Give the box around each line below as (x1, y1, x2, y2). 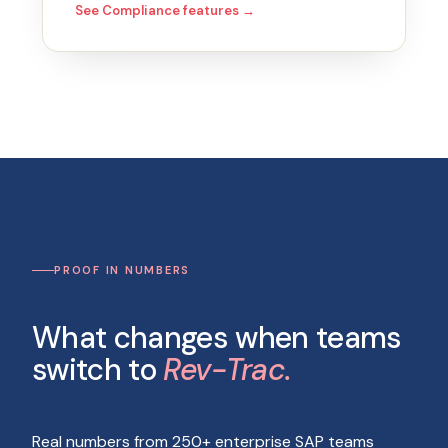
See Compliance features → (75, 2, 255, 19)
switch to (32, 350, 164, 389)
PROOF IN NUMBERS (54, 263, 191, 278)
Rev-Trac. (163, 350, 292, 389)
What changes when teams (32, 318, 402, 357)
